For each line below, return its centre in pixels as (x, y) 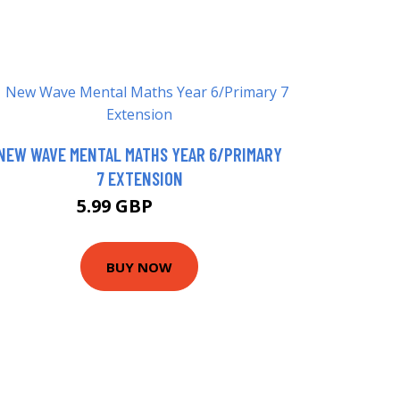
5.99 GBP (117, 206)
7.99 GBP (179, 209)
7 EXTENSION (139, 179)
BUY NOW (139, 267)
